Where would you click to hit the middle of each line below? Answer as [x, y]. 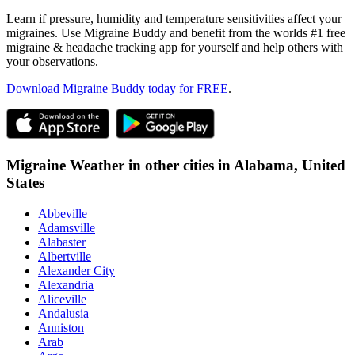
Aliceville [62, 299]
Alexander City [76, 270]
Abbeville [63, 213]
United [324, 166]
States [25, 183]
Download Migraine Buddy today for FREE [117, 89]
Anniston [61, 327]
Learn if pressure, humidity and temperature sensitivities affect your [174, 19]
